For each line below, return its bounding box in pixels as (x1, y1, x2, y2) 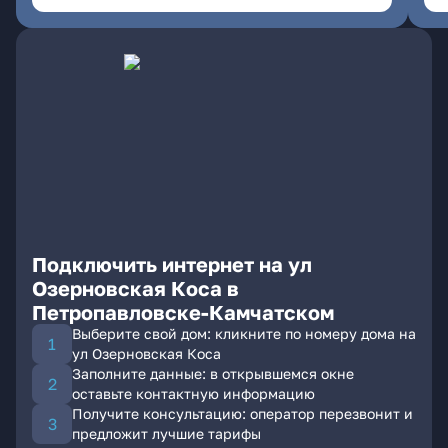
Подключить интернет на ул (32, 252, 312, 276)
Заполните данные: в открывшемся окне (72, 365, 354, 382)
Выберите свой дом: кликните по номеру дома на (72, 325, 416, 342)
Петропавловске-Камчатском (32, 300, 334, 324)
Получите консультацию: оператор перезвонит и (72, 405, 413, 422)
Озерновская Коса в (32, 276, 239, 300)
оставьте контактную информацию (72, 385, 315, 402)
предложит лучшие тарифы (72, 425, 261, 442)
